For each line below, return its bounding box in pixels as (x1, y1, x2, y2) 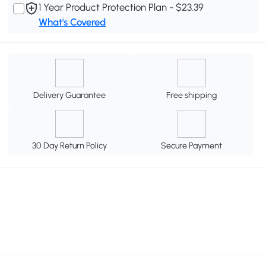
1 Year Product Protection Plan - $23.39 (39, 1, 204, 14)
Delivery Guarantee (33, 89, 106, 100)
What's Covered (39, 16, 106, 28)
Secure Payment (161, 140, 223, 151)
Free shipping (166, 89, 217, 100)
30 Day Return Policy (32, 140, 107, 151)
